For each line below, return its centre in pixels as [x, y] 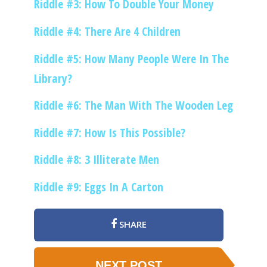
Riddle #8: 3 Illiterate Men [96, 160]
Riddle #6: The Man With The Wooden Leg [133, 105]
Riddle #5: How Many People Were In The [131, 58]
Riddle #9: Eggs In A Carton [98, 187]
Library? [53, 78]
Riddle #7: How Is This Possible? [109, 132]
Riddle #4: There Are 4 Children [107, 31]
